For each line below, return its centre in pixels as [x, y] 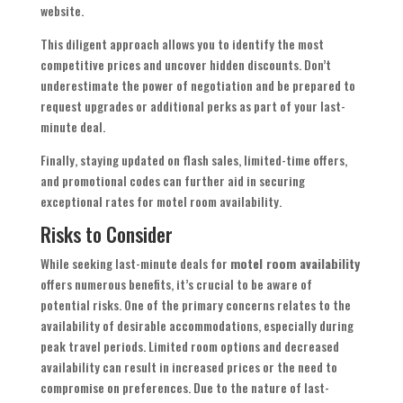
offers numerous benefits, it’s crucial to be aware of [176, 284]
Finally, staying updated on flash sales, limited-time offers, [193, 160]
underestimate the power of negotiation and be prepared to [197, 85]
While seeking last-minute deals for [135, 264]
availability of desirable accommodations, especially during [197, 326]
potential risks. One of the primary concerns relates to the [195, 305]
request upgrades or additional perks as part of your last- [193, 106]
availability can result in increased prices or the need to [188, 367]
